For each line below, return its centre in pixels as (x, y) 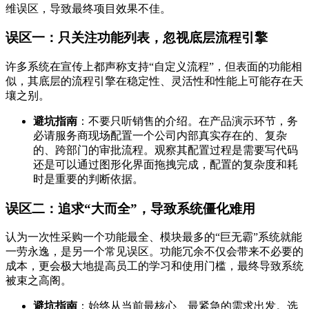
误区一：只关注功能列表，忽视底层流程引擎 (137, 38)
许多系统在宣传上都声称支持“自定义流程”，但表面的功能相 (154, 66)
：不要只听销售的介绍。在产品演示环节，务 (188, 121)
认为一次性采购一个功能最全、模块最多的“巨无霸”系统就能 (154, 237)
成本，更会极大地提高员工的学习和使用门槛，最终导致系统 (154, 266)
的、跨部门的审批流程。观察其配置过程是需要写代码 (166, 150)
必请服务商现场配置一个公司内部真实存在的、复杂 (160, 135)
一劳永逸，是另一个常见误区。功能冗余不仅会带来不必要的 (154, 252)
